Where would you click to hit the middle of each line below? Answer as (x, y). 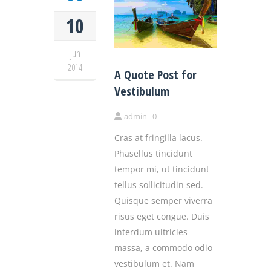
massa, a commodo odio (163, 247)
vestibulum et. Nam (154, 263)
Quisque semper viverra (163, 200)
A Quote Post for (155, 74)
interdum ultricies (151, 232)
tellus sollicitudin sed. (159, 184)
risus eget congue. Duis (162, 216)
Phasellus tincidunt (153, 153)
